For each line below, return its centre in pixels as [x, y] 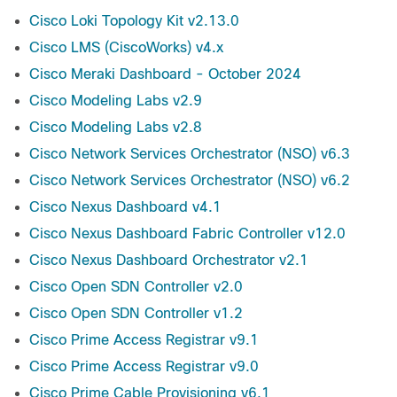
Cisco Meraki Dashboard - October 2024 [165, 74]
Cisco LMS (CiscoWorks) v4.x [126, 48]
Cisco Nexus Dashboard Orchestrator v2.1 [169, 261]
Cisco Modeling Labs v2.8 [116, 128]
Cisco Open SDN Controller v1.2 [136, 314]
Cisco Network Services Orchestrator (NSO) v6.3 [190, 154]
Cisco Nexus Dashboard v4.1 [125, 207]
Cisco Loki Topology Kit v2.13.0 [134, 21]
